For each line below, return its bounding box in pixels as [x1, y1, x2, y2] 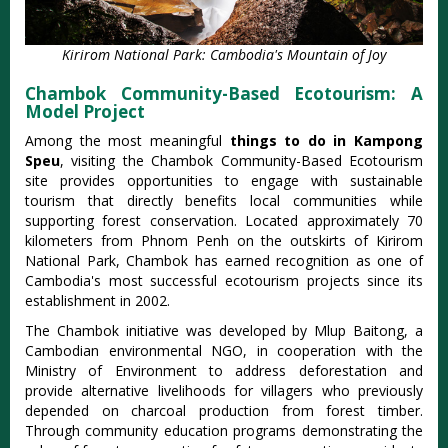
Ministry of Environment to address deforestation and [25, 361, 423, 381]
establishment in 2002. [25, 291, 170, 311]
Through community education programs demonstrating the [25, 421, 423, 441]
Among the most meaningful [25, 131, 230, 151]
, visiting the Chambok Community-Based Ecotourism [60, 151, 423, 171]
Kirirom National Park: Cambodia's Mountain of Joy [62, 45, 386, 65]
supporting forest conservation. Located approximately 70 [25, 211, 423, 231]
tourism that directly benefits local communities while [25, 191, 423, 211]
